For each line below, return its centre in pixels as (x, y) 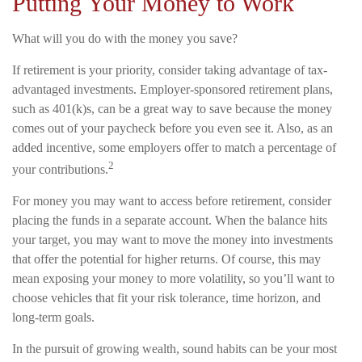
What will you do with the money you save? (125, 38)
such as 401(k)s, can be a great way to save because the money (172, 108)
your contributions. (60, 170)
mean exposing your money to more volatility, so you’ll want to (173, 279)
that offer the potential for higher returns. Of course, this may (166, 259)
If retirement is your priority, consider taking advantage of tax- (170, 69)
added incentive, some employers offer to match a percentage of (174, 147)
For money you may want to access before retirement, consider (172, 201)
